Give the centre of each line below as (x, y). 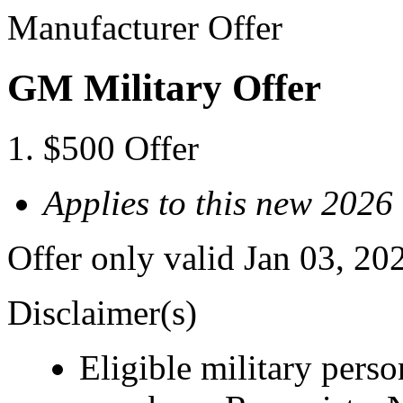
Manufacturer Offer (145, 27)
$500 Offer (121, 148)
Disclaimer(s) (102, 312)
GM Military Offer (164, 87)
